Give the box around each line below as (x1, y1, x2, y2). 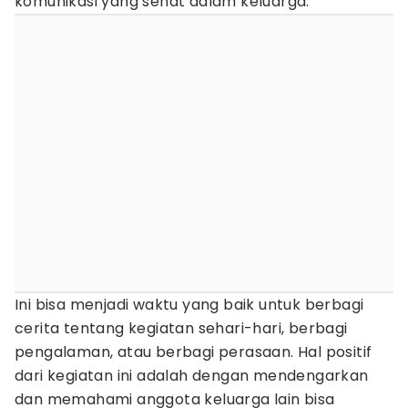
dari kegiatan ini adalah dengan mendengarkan (15, 365, 369, 386)
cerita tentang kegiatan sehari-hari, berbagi (15, 318, 348, 339)
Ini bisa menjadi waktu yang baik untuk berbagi (15, 294, 364, 315)
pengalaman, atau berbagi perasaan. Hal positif (15, 342, 372, 362)
